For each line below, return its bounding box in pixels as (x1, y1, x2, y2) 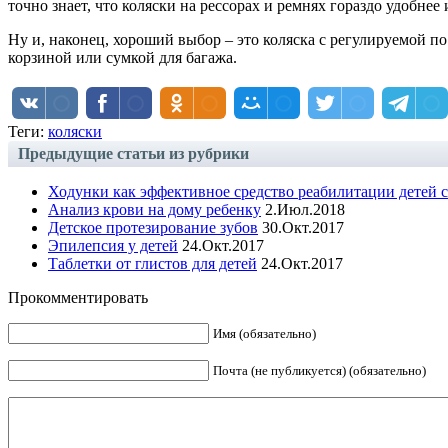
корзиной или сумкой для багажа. (8, 48, 237, 66)
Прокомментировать (8, 288, 148, 306)
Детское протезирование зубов (48, 218, 258, 236)
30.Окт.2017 (258, 218, 344, 236)
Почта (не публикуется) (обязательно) (213, 362, 426, 378)
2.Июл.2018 (261, 200, 345, 218)
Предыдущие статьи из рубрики (18, 144, 249, 162)
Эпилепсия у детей (48, 236, 178, 254)
